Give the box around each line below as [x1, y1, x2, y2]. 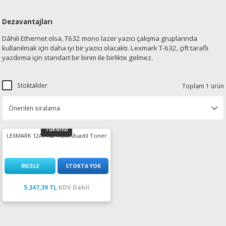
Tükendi [45, 124, 68, 133]
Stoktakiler [17, 81, 47, 89]
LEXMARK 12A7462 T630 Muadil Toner [6, 132, 107, 139]
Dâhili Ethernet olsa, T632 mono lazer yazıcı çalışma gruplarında [2, 34, 197, 43]
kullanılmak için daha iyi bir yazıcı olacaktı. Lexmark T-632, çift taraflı [2, 43, 208, 52]
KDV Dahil [59, 183, 89, 191]
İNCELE [21, 162, 39, 169]
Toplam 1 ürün [182, 81, 224, 90]
